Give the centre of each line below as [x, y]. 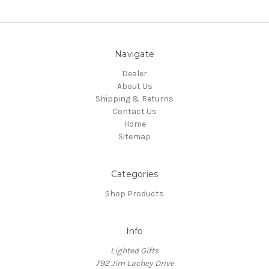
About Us [134, 86]
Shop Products [134, 193]
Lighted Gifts [134, 250]
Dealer [134, 73]
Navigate [134, 54]
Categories [134, 174]
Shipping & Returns [134, 98]
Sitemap [134, 136]
